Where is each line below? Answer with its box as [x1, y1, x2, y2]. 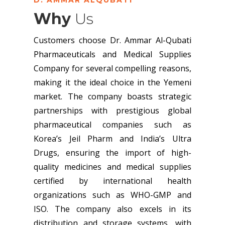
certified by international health [34, 175, 191, 186]
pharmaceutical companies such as [34, 119, 191, 130]
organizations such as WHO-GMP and [34, 189, 191, 200]
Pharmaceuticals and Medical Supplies [34, 48, 191, 60]
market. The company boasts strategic [34, 90, 191, 102]
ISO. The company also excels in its [34, 203, 191, 214]
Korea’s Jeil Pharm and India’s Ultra [34, 133, 191, 144]
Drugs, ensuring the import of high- [34, 147, 191, 158]
